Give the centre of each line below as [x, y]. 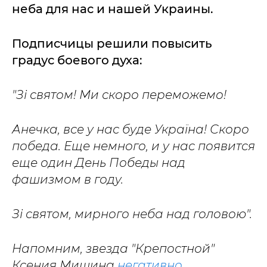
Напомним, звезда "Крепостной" [113, 249]
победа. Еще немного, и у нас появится [133, 146]
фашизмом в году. [68, 180]
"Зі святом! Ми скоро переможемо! [119, 95]
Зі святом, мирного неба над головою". [132, 214]
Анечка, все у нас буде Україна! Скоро [131, 130]
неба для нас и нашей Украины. [113, 9]
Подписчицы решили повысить [112, 44]
